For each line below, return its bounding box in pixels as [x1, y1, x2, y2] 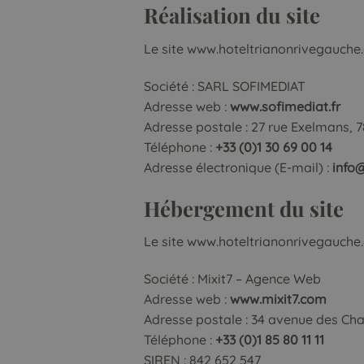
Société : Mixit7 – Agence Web [144, 271, 321, 288]
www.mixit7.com [230, 291, 327, 308]
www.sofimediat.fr [230, 97, 340, 115]
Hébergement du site [144, 193, 344, 222]
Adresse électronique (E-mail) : [144, 158, 332, 175]
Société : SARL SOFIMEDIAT [144, 77, 305, 94]
